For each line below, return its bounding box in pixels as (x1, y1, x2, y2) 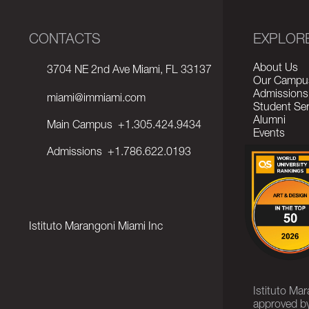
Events (253, 129, 285, 140)
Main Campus (47, 121, 112, 132)
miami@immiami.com (47, 94, 146, 105)
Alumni (253, 116, 286, 127)
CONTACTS (29, 34, 101, 48)
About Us (253, 63, 298, 74)
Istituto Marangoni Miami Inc (29, 222, 163, 233)
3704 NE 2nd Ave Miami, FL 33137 (47, 66, 212, 77)
